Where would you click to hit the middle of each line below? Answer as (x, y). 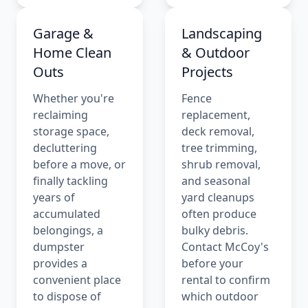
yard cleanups (218, 198)
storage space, (71, 132)
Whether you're (74, 99)
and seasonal (216, 181)
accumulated (67, 214)
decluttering (65, 148)
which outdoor (220, 297)
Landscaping (222, 34)
